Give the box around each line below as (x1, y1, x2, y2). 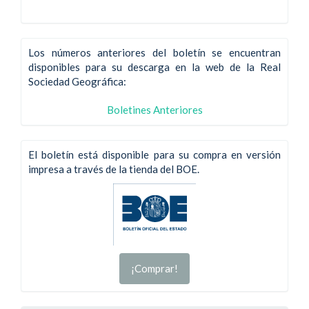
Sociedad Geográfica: (28, 74, 126, 88)
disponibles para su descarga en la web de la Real (28, 60, 281, 73)
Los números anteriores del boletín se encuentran (28, 46, 281, 59)
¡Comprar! (131, 261, 178, 275)
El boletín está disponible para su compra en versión (28, 148, 281, 161)
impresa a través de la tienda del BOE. (28, 162, 199, 175)
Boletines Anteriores (106, 103, 203, 116)
